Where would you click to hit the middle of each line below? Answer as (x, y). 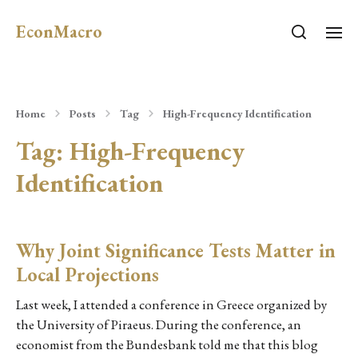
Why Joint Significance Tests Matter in (176, 251)
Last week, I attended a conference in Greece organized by (171, 304)
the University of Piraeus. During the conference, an (159, 324)
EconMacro (59, 32)
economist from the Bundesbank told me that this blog (167, 344)
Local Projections (88, 274)
